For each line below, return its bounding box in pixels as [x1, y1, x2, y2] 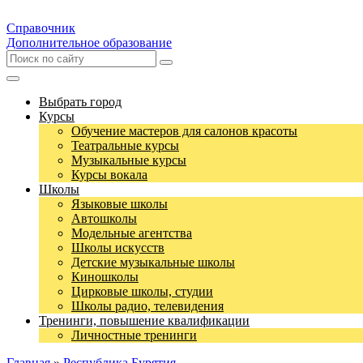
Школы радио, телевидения [71, 299, 224, 313]
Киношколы [71, 270, 139, 284]
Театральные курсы [71, 139, 179, 152]
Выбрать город [39, 95, 122, 109]
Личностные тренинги [71, 328, 197, 342]
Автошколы [71, 211, 137, 225]
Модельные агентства [71, 226, 192, 240]
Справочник [6, 21, 75, 35]
